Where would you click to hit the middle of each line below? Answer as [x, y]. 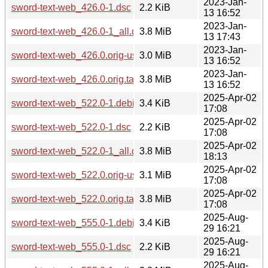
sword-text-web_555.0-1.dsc [71, 246]
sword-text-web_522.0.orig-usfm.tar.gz [92, 175]
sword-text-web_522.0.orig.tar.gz [80, 199]
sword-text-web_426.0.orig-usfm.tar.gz [92, 55]
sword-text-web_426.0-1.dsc [71, 7]
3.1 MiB [156, 175]
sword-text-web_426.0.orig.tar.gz [80, 79]
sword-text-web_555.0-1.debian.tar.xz [91, 223]
